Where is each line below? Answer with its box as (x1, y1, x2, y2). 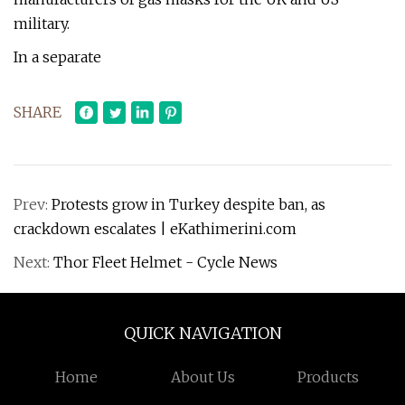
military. (14, 14, 70, 33)
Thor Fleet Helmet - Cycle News (53, 253, 278, 271)
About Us (170, 368, 235, 386)
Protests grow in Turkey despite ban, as (52, 195, 325, 213)
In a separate (14, 48, 101, 66)
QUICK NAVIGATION (123, 323, 282, 344)
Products (297, 368, 360, 386)
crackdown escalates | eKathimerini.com (14, 220, 297, 238)
